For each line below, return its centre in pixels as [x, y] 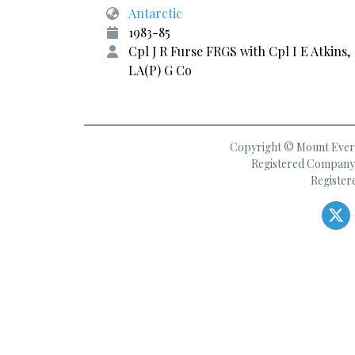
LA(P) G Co [160, 70]
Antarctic [155, 13]
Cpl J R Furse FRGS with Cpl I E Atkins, [239, 51]
